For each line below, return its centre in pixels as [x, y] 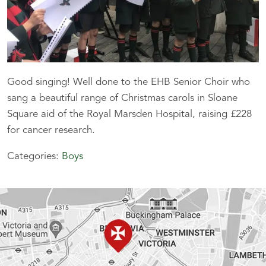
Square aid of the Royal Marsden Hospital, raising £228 [129, 114]
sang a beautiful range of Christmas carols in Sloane [122, 98]
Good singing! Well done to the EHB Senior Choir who [129, 82]
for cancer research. [51, 130]
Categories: [34, 156]
